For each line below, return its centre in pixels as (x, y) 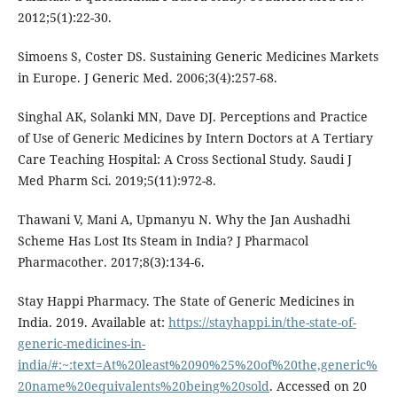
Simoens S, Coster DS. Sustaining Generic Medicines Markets (198, 57)
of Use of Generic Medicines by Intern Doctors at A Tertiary (195, 138)
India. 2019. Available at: (93, 323)
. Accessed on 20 (318, 386)
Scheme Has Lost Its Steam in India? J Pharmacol (163, 241)
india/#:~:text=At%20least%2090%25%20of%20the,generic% (197, 365)
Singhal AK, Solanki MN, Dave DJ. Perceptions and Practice (192, 117)
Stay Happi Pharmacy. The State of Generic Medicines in (186, 301)
